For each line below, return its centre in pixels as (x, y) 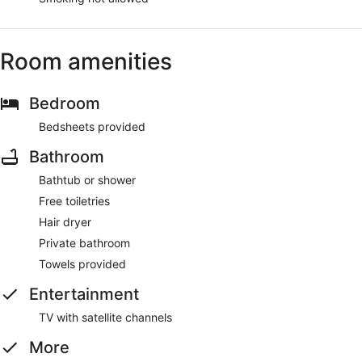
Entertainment (84, 294)
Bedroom (65, 103)
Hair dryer (65, 221)
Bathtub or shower (87, 179)
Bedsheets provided (92, 126)
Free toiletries (74, 200)
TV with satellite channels (105, 317)
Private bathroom (84, 242)
